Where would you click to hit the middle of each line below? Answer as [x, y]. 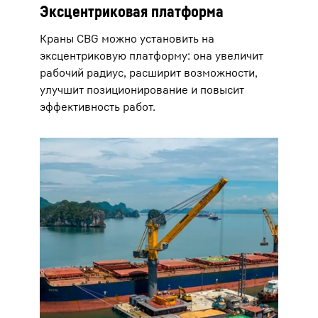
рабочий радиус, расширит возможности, [149, 73]
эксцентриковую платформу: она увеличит [152, 56]
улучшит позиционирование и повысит [142, 90]
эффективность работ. [98, 107]
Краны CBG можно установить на [127, 39]
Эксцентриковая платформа [132, 12]
